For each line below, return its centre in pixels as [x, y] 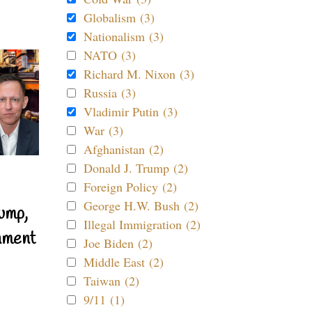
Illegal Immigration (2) [142, 224]
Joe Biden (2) [118, 243]
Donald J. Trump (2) [136, 168]
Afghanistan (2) [124, 149]
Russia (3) [110, 93]
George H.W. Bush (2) [141, 205]
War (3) [103, 130]
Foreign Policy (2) [130, 187]
